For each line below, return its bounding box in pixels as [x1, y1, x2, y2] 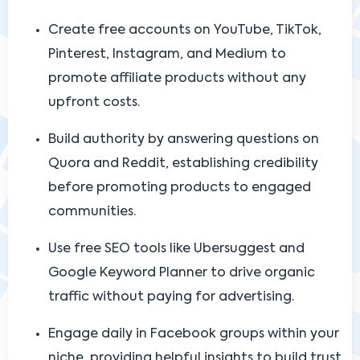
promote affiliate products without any [48, 72, 306, 85]
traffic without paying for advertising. [48, 290, 294, 304]
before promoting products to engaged [48, 181, 311, 194]
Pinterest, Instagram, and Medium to [48, 47, 286, 61]
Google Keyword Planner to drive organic [48, 266, 315, 280]
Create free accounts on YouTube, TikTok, [48, 23, 321, 37]
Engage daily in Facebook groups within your [48, 327, 339, 341]
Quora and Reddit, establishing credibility [48, 157, 318, 170]
